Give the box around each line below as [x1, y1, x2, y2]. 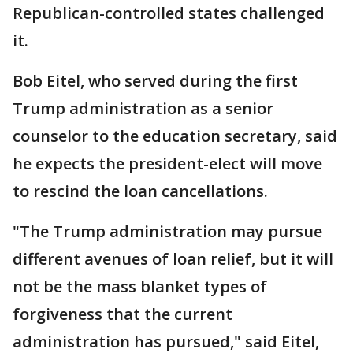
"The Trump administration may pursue [13, 220, 322, 242]
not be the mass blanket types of [13, 275, 267, 297]
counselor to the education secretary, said [13, 124, 337, 147]
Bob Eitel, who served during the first [13, 69, 298, 91]
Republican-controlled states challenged [13, 2, 325, 24]
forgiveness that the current [13, 303, 232, 325]
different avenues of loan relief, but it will [13, 247, 333, 269]
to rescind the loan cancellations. [13, 180, 268, 202]
